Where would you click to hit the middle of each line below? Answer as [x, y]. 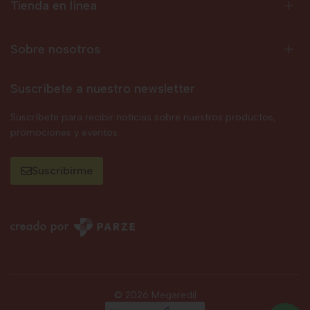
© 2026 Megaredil [155, 295]
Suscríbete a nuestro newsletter [103, 89]
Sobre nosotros [55, 49]
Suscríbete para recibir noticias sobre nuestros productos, [143, 117]
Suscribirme [62, 171]
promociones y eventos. [65, 133]
